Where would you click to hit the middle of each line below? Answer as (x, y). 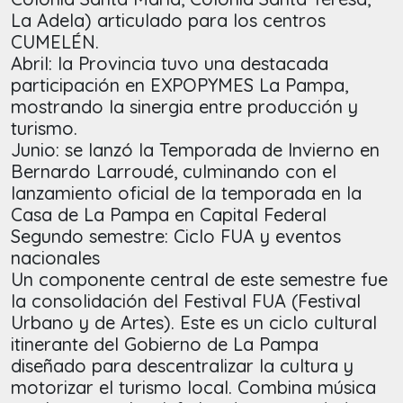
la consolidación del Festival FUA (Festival (186, 301)
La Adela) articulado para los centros (168, 21)
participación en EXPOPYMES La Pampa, (179, 85)
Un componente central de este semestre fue (199, 280)
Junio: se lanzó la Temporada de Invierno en (195, 150)
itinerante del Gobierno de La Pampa (165, 345)
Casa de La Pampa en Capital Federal (169, 215)
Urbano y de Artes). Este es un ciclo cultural (194, 323)
